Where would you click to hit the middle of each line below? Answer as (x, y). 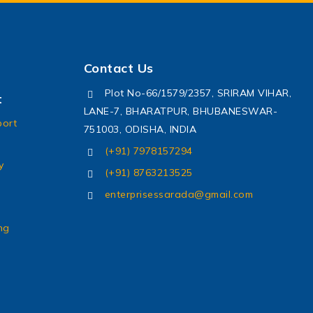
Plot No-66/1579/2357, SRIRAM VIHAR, (198, 93)
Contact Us (118, 68)
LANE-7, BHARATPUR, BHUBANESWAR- (180, 111)
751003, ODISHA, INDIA (140, 130)
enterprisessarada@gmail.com (179, 195)
